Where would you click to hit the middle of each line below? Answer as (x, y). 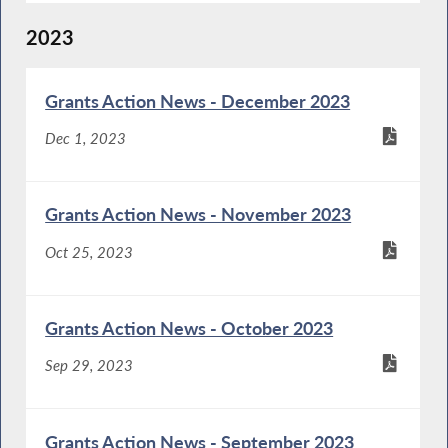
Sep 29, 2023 (89, 365)
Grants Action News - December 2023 (198, 100)
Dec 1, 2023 (86, 138)
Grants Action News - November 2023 (198, 214)
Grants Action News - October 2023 (189, 328)
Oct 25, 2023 (89, 251)
